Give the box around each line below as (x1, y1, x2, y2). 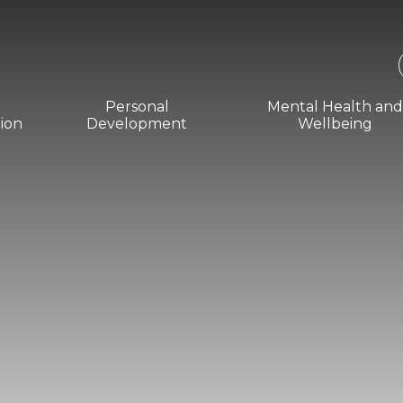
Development (86, 115, 188, 133)
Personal (104, 98, 169, 116)
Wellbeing (298, 115, 373, 133)
